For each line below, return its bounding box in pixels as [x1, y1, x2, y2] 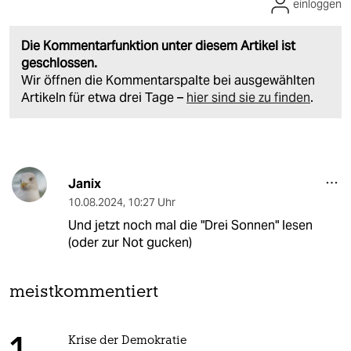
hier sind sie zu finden [186, 89, 310, 106]
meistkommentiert [9, 284, 158, 301]
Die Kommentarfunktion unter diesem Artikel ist [21, 37, 295, 54]
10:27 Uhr [127, 194, 175, 209]
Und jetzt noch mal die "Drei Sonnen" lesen [67, 216, 313, 233]
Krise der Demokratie [67, 335, 186, 347]
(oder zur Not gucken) [67, 233, 192, 251]
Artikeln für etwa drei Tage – [21, 89, 186, 106]
